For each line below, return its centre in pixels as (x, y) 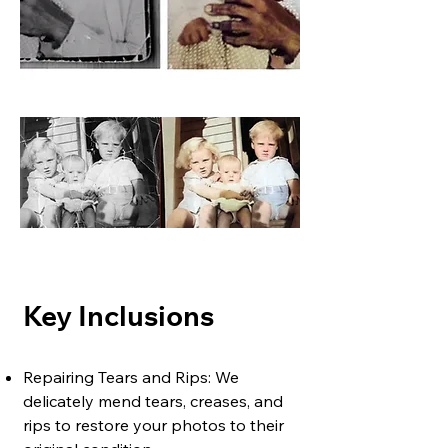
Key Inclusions (118, 320)
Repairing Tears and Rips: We (131, 377)
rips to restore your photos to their (153, 425)
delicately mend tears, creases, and (153, 401)
